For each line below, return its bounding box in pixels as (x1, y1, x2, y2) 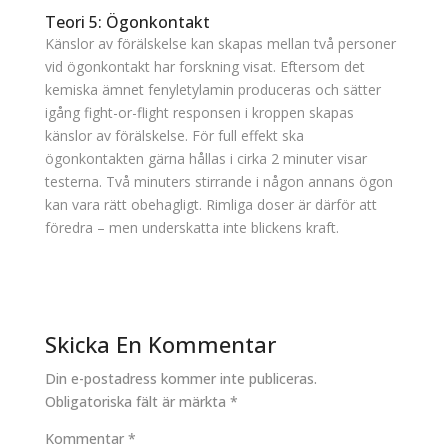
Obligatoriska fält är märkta (44, 392, 230, 411)
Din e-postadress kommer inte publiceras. (44, 369, 317, 388)
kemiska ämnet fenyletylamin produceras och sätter (44, 80, 381, 99)
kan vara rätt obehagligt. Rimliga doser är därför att (44, 195, 377, 214)
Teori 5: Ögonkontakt (44, 11, 210, 33)
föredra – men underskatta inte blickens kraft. (44, 218, 339, 237)
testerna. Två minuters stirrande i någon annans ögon (44, 172, 393, 191)
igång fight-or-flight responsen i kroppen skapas (44, 103, 354, 122)
